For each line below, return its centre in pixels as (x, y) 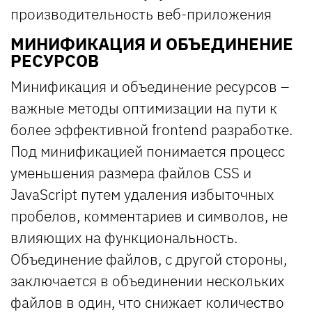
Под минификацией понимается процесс (148, 151)
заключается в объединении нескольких (147, 280)
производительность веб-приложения (141, 14)
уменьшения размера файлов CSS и (131, 172)
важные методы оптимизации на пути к (144, 108)
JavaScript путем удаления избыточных (142, 194)
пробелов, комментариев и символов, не (149, 216)
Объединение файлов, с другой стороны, (149, 259)
